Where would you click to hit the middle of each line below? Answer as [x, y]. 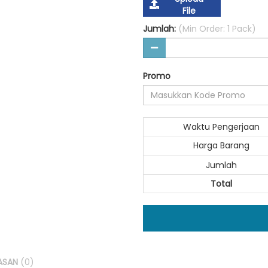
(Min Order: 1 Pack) [217, 29]
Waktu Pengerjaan [221, 127]
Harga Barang [221, 145]
